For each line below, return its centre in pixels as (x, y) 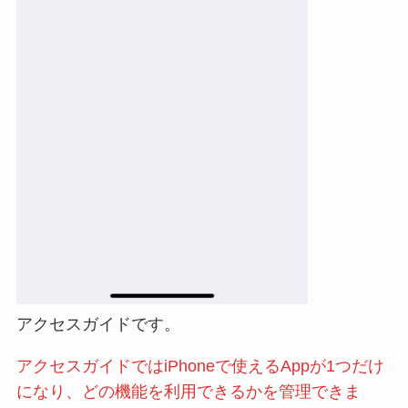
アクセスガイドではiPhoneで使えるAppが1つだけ (200, 366)
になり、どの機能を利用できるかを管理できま (188, 391)
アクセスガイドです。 (98, 324)
